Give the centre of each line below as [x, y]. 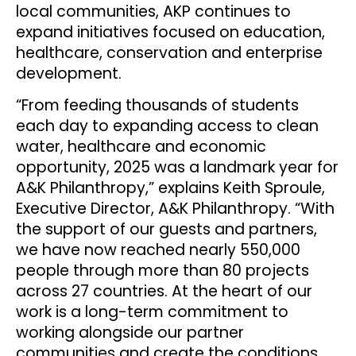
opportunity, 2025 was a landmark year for [177, 168]
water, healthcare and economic [141, 147]
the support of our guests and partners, [166, 230]
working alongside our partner [130, 333]
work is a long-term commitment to [152, 312]
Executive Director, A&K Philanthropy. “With [175, 209]
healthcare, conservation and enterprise [169, 52]
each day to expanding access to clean [167, 126]
